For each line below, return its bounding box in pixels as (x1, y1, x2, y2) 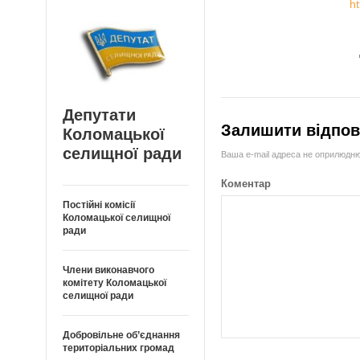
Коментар (221, 178, 272, 190)
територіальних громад (63, 342, 174, 354)
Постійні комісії (63, 199, 135, 211)
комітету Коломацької (63, 277, 166, 289)
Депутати (63, 106, 136, 125)
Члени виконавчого (63, 264, 154, 276)
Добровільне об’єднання (63, 329, 180, 342)
